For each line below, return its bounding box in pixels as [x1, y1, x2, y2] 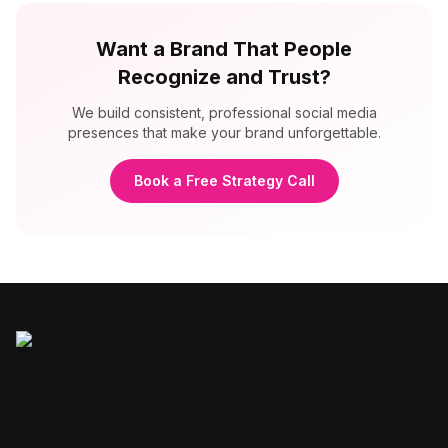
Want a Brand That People [96, 37, 352, 61]
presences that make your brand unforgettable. [67, 124, 381, 141]
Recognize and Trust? [117, 65, 331, 89]
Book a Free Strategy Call [133, 172, 315, 189]
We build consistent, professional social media [71, 104, 377, 121]
